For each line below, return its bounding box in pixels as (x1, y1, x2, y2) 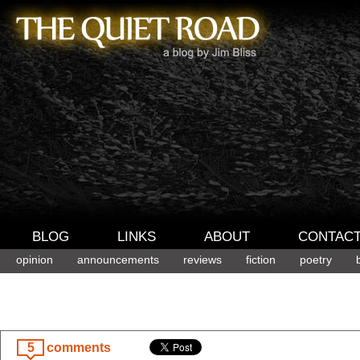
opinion (16, 253, 53, 266)
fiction (246, 253, 276, 266)
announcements (77, 253, 159, 266)
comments (47, 341, 111, 354)
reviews (183, 253, 222, 266)
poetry (300, 253, 332, 266)
